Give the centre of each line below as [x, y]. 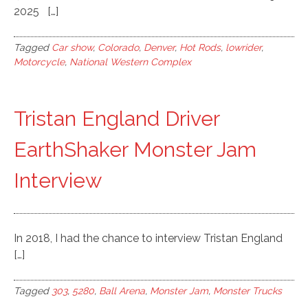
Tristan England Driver [117, 119]
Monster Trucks [247, 291]
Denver [159, 47]
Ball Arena [122, 291]
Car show [72, 47]
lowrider [243, 47]
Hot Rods [200, 47]
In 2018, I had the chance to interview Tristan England [148, 238]
